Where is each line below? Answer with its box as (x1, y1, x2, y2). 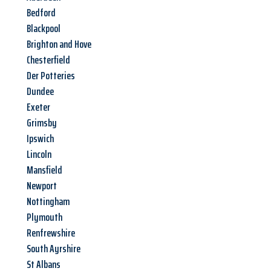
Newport (27, 177, 57, 195)
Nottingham (27, 193, 70, 211)
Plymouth (27, 209, 62, 226)
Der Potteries (27, 67, 75, 85)
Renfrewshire (27, 224, 75, 242)
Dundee (27, 83, 54, 100)
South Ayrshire (27, 240, 80, 258)
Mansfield (27, 162, 62, 179)
